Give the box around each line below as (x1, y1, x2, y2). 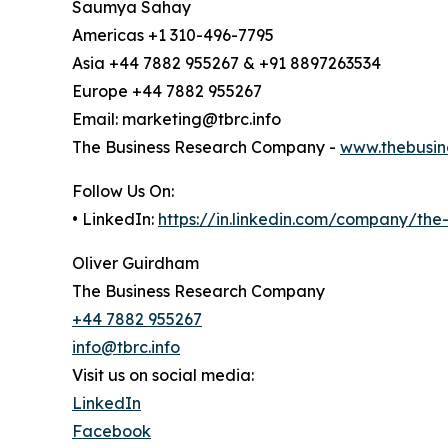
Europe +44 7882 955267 (72, 81, 262, 102)
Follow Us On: (72, 181, 174, 202)
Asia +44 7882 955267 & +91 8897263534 (72, 53, 381, 74)
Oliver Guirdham (72, 253, 199, 274)
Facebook (72, 421, 151, 442)
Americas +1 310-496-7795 (72, 25, 274, 46)
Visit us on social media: (72, 365, 254, 386)
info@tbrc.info (72, 337, 180, 358)
